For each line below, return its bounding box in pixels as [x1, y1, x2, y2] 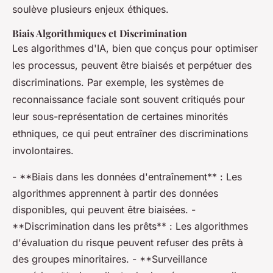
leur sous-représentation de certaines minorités [12, 110, 228, 122]
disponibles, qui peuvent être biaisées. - [12, 204, 196, 216]
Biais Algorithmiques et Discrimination [12, 27, 187, 40]
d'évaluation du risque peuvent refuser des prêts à [12, 236, 243, 249]
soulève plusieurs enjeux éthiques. [12, 3, 169, 15]
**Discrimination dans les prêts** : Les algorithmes [12, 220, 248, 232]
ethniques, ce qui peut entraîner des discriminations [12, 127, 248, 140]
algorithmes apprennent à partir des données [12, 187, 218, 199]
